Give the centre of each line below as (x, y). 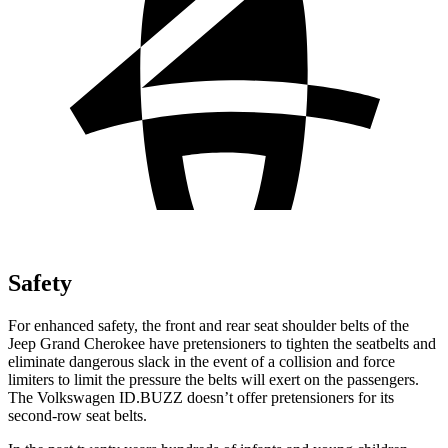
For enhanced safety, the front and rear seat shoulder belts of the (208, 325)
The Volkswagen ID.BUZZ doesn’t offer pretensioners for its (201, 397)
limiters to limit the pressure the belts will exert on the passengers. (213, 379)
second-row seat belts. (77, 415)
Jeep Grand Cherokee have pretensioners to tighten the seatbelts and (222, 343)
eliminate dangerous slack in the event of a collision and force (201, 361)
